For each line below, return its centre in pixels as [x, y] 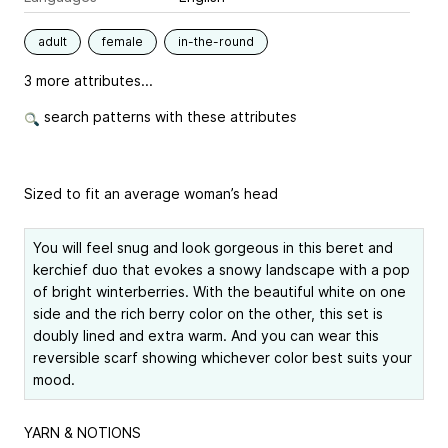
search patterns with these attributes [168, 117]
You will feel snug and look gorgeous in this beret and [213, 248]
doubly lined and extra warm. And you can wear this [206, 336]
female [122, 42]
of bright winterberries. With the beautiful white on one [219, 292]
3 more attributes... [88, 81]
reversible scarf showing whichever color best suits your [222, 358]
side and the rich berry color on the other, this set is [208, 314]
